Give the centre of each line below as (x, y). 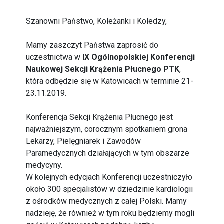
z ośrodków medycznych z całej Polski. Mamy (107, 201)
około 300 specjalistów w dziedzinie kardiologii (110, 189)
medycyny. (44, 165)
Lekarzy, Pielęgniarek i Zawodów (84, 141)
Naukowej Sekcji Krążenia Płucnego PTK (103, 69)
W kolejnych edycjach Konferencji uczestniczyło (109, 177)
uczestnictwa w (54, 57)
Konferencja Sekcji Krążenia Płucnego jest (100, 117)
